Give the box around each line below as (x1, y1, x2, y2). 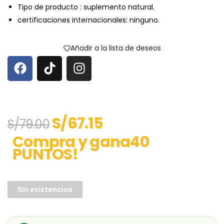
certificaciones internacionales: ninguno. (17, 14, 159, 25)
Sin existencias (17, 184, 72, 194)
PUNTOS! (12, 143, 78, 165)
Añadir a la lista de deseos (70, 43, 161, 53)
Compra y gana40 (12, 131, 149, 152)
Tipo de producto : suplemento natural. (17, 1, 154, 12)
